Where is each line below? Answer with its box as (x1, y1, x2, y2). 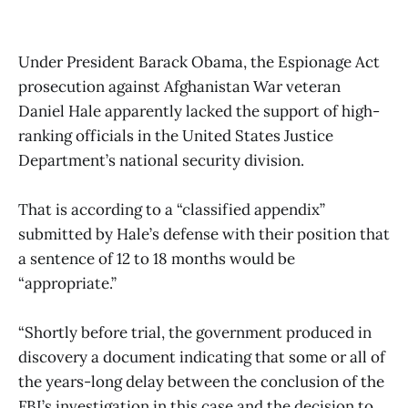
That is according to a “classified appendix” (18, 199, 325, 220)
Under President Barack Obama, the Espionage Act (18, 52, 380, 73)
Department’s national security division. (18, 150, 304, 171)
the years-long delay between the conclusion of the (18, 372, 384, 393)
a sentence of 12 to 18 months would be (18, 249, 295, 270)
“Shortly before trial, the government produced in (18, 322, 372, 343)
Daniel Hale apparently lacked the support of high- (18, 101, 380, 122)
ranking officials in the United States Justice (18, 126, 333, 147)
